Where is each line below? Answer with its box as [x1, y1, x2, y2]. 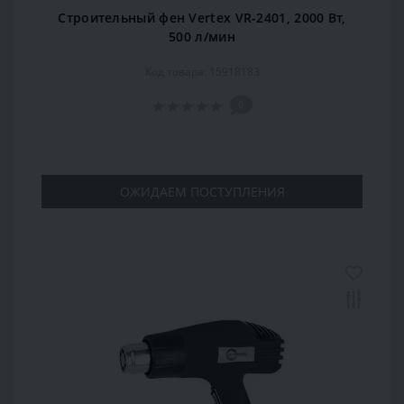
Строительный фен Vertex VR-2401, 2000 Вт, [58, 9, 346, 27]
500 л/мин [169, 28, 235, 46]
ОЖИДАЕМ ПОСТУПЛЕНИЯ [119, 183, 285, 201]
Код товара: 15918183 [144, 64, 260, 80]
